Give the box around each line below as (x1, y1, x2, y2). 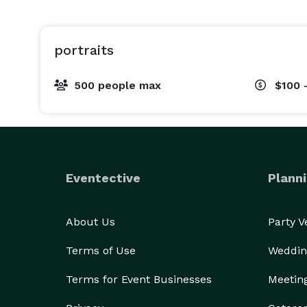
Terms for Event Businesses (66, 273, 212, 286)
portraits (54, 42, 114, 58)
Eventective (66, 171, 140, 185)
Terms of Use (66, 244, 136, 257)
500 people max (74, 79, 161, 92)
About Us (66, 215, 115, 228)
